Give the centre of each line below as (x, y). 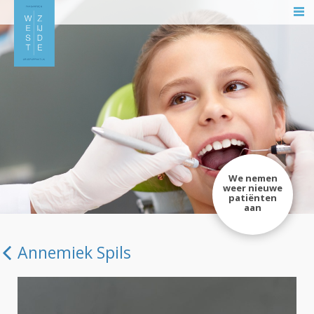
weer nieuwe (253, 188)
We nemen (253, 178)
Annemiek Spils (74, 252)
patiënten (253, 198)
